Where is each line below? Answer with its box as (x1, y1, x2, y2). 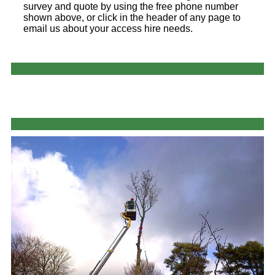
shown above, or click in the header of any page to (23, 12, 241, 23)
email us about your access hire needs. (23, 23, 193, 34)
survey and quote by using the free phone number (23, 1, 238, 12)
